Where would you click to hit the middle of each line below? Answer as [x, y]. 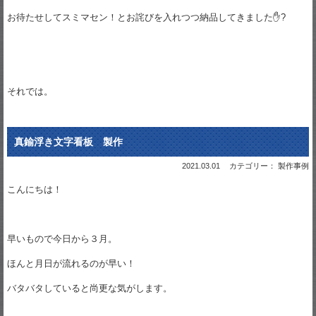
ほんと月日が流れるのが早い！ [71, 263]
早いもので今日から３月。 [62, 238]
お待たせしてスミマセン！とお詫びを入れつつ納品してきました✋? [146, 17]
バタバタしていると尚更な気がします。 [90, 288]
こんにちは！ [35, 189]
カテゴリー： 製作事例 [269, 165]
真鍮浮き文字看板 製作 [68, 141]
